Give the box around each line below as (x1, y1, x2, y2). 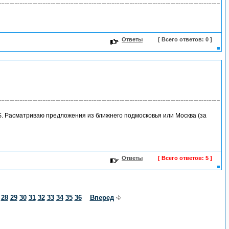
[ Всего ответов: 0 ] (158, 36, 212, 42)
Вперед (89, 194, 114, 201)
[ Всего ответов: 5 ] (158, 155, 212, 161)
